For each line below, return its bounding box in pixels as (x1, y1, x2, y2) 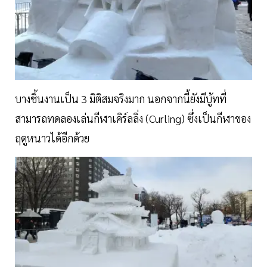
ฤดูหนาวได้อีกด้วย (15, 131, 89, 145)
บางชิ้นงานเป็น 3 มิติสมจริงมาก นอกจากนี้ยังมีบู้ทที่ (15, 92, 226, 106)
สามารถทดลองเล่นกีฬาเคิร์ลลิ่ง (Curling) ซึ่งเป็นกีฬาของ (15, 111, 251, 126)
